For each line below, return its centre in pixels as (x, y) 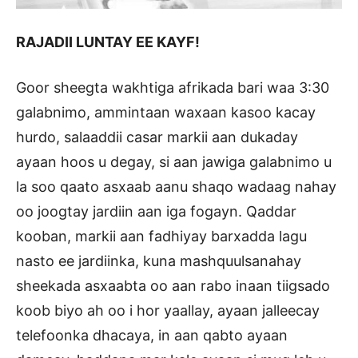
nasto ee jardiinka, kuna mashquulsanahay (159, 261)
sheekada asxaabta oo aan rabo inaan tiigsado (173, 286)
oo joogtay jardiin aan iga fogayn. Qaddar (156, 212)
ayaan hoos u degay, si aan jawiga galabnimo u (174, 162)
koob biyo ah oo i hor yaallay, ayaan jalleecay (168, 311)
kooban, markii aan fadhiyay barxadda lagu (161, 237)
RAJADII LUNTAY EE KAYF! (108, 42)
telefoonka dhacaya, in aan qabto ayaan (152, 336)
